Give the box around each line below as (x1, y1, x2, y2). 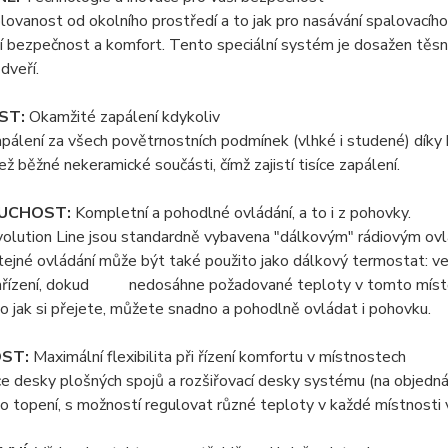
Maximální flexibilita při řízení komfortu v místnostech (32, 346, 406, 368)
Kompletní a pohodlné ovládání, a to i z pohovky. (70, 202, 411, 224)
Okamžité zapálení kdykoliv (24, 106, 220, 128)
